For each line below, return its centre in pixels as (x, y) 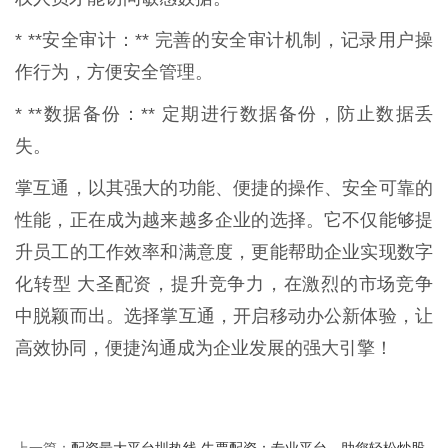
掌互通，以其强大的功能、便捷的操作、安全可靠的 (224, 188)
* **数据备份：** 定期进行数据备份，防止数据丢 (224, 114)
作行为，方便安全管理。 (114, 72)
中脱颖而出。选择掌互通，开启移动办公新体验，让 (224, 316)
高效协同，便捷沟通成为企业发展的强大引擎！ (204, 348)
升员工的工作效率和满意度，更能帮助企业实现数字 (224, 252)
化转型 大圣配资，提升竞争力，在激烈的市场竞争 (224, 284)
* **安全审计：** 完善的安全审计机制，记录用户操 (224, 40)
